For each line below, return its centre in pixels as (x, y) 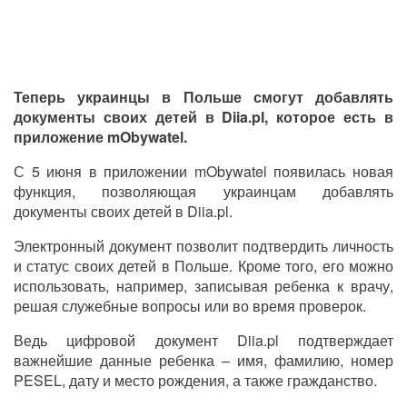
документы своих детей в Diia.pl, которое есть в (203, 116)
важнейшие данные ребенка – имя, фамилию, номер (203, 360)
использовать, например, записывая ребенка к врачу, (203, 285)
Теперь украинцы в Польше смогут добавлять (203, 96)
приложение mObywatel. (100, 136)
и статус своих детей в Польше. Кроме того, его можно (203, 265)
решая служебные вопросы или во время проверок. (190, 305)
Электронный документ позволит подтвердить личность (203, 245)
